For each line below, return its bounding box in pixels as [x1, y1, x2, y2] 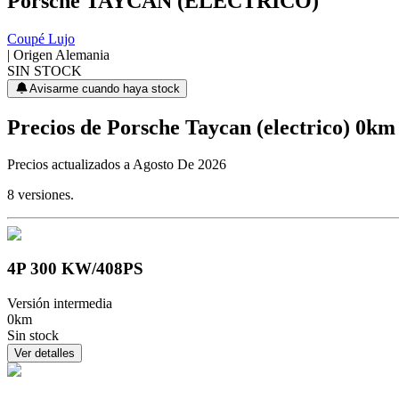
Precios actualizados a [7, 157, 133, 173]
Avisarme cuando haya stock [28, 81, 180, 95]
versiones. [14, 187, 74, 203]
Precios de [7, 115, 107, 139]
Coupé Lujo [7, 30, 75, 46]
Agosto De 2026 [133, 157, 226, 173]
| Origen [7, 46, 55, 62]
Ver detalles [14, 346, 75, 360]
